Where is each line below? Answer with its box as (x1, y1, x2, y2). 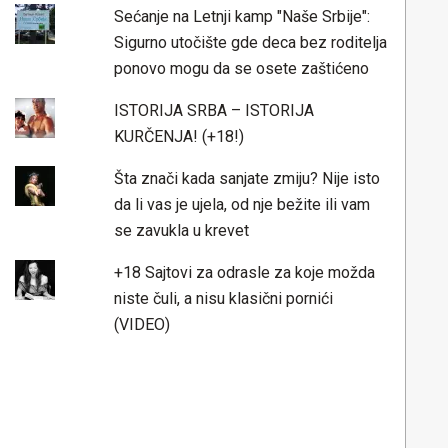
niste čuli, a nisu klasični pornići (113, 288, 333, 308)
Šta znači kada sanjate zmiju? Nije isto (113, 168, 380, 188)
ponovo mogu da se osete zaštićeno (113, 58, 369, 78)
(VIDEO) (113, 314, 170, 334)
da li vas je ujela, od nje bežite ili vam (113, 194, 370, 214)
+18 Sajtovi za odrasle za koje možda (113, 262, 375, 282)
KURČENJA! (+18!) (113, 126, 244, 146)
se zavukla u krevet (113, 220, 249, 240)
